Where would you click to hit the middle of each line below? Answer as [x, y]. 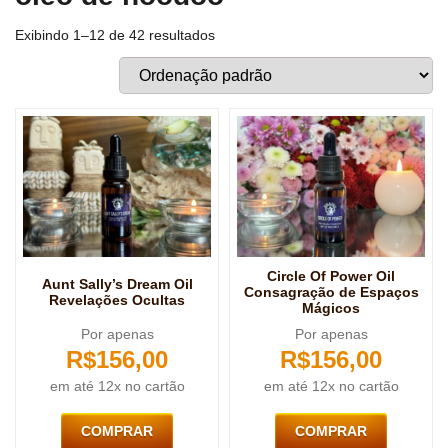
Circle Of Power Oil [331, 276]
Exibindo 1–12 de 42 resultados [115, 35]
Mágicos [331, 308]
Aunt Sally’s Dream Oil [117, 284]
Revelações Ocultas [117, 300]
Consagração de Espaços [331, 292]
